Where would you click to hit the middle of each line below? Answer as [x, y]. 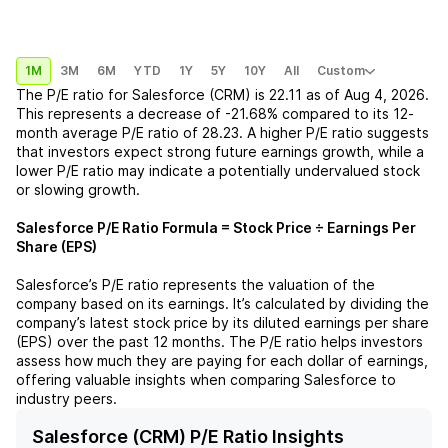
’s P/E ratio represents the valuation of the [232, 284]
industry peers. [66, 398]
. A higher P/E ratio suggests [334, 132]
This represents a [75, 113]
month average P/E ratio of [107, 132]
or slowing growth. [78, 189]
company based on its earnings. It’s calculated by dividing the [222, 303]
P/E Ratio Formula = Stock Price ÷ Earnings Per [255, 227]
